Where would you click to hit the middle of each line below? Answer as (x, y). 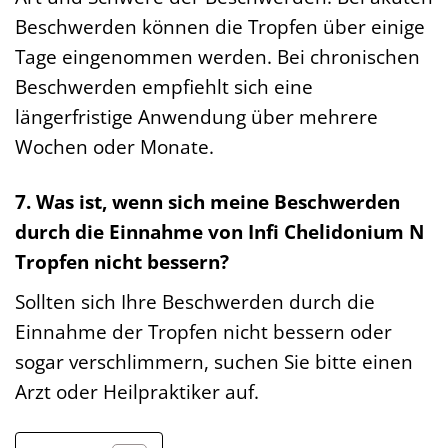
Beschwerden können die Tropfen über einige (220, 27)
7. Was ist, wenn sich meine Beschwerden (207, 202)
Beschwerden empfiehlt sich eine (164, 87)
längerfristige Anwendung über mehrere (196, 117)
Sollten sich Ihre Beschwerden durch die (195, 301)
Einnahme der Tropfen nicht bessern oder (203, 331)
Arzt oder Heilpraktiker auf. (137, 391)
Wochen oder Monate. (114, 147)
